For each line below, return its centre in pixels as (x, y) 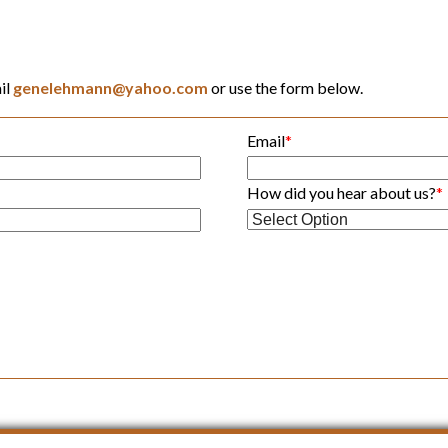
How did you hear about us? (342, 192)
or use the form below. (285, 87)
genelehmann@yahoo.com (110, 87)
